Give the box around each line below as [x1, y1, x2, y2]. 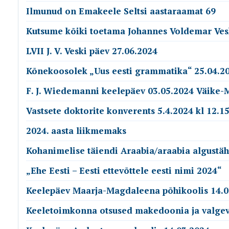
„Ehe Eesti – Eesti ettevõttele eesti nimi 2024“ [26, 165, 222, 176]
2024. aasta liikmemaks [26, 125, 126, 136]
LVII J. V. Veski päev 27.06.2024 [26, 45, 157, 57]
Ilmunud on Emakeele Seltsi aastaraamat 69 [26, 5, 216, 17]
